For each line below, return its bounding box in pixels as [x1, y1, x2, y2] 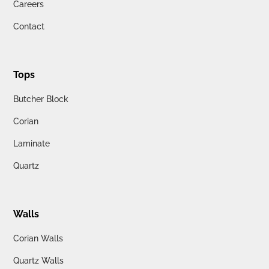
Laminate [13, 138, 50, 148]
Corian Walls [13, 233, 64, 243]
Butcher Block [13, 94, 69, 104]
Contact [13, 21, 45, 31]
